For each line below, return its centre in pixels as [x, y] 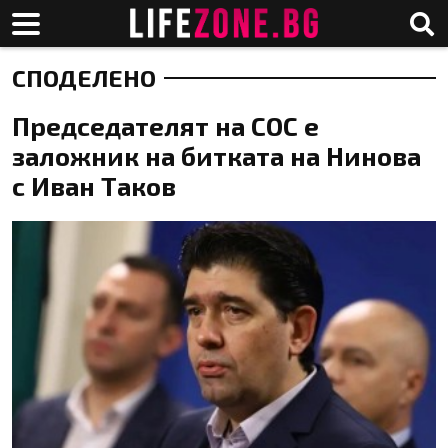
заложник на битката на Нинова [216, 155]
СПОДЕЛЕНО [84, 77]
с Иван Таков [94, 185]
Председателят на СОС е [165, 125]
